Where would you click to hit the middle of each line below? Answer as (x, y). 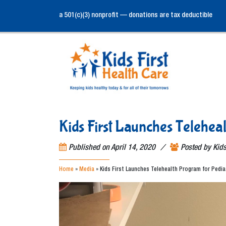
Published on (90, 148)
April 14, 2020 (133, 148)
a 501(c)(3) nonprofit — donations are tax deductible (136, 16)
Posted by (197, 148)
